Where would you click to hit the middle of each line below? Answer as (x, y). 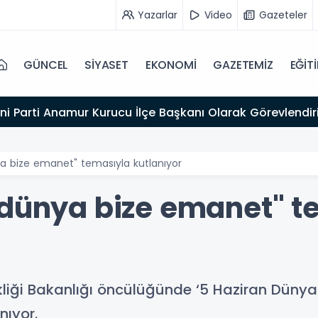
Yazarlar (158, 15)
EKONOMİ (171, 65)
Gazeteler (283, 15)
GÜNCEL (46, 65)
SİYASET (106, 65)
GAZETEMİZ (243, 65)
